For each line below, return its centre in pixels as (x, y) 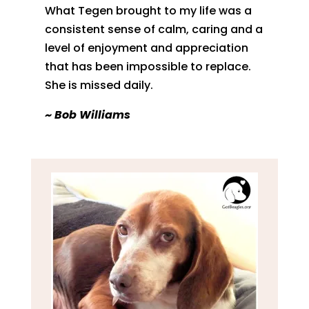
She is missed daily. (99, 85)
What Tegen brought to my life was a (148, 10)
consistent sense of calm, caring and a (153, 29)
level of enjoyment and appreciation (146, 48)
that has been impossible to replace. (148, 66)
